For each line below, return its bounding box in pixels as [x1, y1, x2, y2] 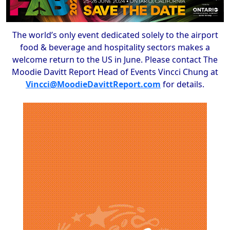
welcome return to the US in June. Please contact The [12, 53, 218, 65]
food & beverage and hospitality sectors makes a [20, 41, 210, 53]
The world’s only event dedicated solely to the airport [12, 29, 218, 41]
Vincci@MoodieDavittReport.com [26, 78, 161, 90]
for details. [161, 78, 204, 90]
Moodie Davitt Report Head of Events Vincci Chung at [12, 66, 218, 78]
